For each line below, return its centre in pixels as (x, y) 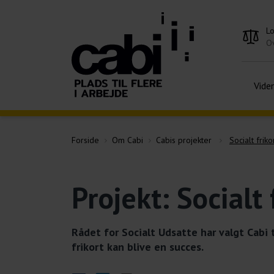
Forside (85, 140)
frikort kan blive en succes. (138, 247)
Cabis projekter (184, 140)
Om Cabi (128, 140)
